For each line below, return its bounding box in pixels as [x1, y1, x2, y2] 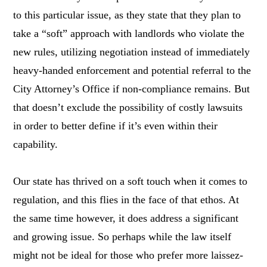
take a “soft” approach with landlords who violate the [13, 27, 245, 39]
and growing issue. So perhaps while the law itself [13, 230, 232, 243]
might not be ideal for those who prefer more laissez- [13, 249, 244, 261]
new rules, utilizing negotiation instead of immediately [13, 45, 250, 58]
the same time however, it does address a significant [13, 212, 239, 224]
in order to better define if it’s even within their [13, 119, 218, 132]
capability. [13, 138, 58, 150]
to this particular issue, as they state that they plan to [13, 8, 241, 21]
